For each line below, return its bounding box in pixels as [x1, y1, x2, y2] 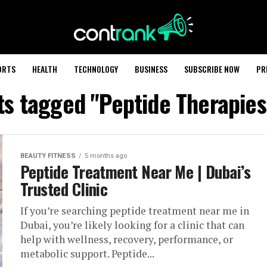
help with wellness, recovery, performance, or [20, 232, 233, 246]
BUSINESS [135, 63, 167, 75]
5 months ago [85, 152, 127, 160]
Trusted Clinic [20, 177, 108, 201]
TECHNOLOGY [74, 63, 118, 75]
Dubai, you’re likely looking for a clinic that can [20, 218, 244, 232]
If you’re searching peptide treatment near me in [20, 204, 249, 218]
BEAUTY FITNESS [20, 152, 76, 160]
